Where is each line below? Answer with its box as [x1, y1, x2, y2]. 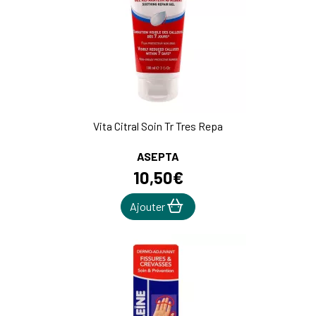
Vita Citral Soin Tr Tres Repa [93, 119, 223, 133]
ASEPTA [137, 150, 179, 164]
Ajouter [130, 200, 167, 214]
